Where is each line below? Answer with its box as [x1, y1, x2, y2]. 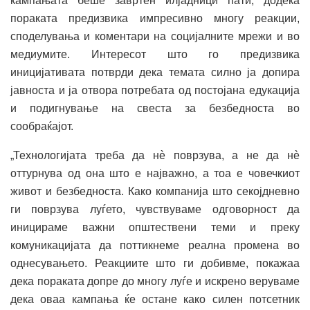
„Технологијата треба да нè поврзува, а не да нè [10, 149, 300, 161]
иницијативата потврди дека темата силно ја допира [10, 66, 300, 78]
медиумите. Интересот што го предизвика [10, 48, 300, 60]
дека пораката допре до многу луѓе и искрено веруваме [10, 275, 300, 287]
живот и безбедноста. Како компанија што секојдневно [10, 185, 300, 197]
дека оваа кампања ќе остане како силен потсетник [10, 293, 300, 305]
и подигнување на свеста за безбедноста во [10, 102, 300, 114]
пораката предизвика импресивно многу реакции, [10, 12, 300, 24]
